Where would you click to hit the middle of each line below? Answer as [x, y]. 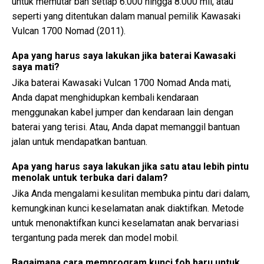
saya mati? [36, 67]
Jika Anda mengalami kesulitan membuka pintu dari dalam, [131, 194]
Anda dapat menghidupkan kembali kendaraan [105, 98]
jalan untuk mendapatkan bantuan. [80, 142]
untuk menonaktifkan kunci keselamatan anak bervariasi [125, 223]
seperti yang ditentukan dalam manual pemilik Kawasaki [126, 16]
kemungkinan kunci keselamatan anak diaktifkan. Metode [128, 208]
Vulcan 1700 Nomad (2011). [69, 31]
